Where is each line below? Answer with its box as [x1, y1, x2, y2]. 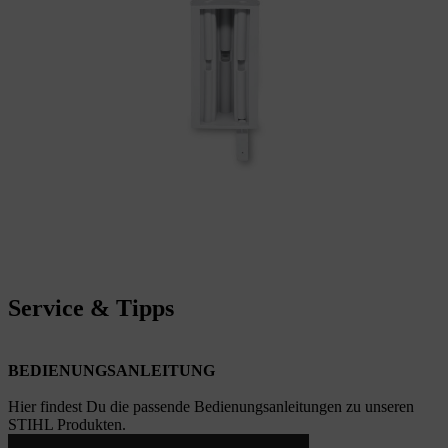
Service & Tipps [8, 294, 174, 321]
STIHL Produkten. [8, 415, 126, 433]
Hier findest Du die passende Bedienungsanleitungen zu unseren [8, 397, 414, 415]
